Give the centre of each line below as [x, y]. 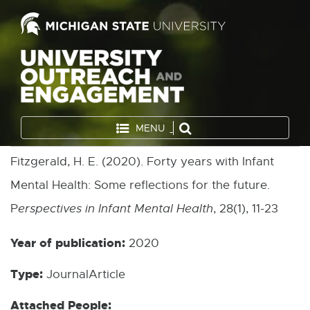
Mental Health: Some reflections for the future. [140, 185]
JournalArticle [84, 274]
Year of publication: [68, 243]
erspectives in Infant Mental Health [116, 208]
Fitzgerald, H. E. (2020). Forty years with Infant [142, 161]
